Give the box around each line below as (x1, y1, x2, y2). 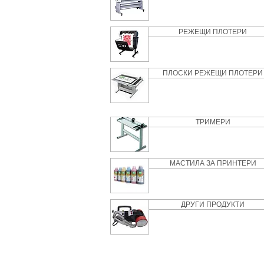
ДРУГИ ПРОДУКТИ (181, 200, 245, 209)
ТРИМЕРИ (195, 118, 230, 126)
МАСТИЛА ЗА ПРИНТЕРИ (169, 159, 256, 167)
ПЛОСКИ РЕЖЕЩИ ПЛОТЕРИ (163, 69, 263, 77)
